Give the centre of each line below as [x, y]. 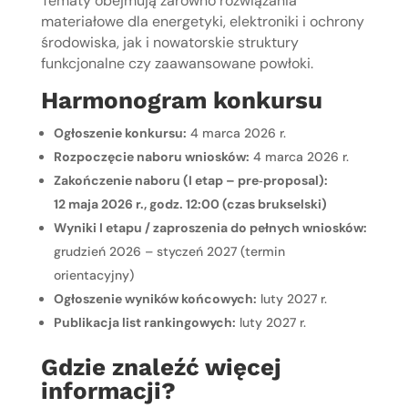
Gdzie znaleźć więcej [161, 367]
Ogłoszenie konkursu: [120, 133]
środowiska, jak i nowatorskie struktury [169, 42]
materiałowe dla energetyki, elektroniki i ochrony [202, 21]
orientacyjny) [93, 275]
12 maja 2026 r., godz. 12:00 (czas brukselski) [190, 204]
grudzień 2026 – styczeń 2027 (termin [169, 251]
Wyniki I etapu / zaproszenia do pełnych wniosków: [210, 227]
